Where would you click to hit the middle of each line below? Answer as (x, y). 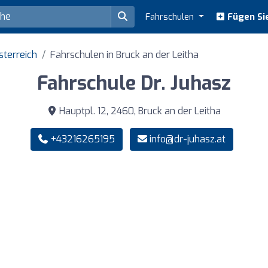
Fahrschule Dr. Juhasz (134, 83)
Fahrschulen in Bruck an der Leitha (124, 55)
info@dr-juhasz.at (187, 139)
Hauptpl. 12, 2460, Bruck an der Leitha (139, 111)
